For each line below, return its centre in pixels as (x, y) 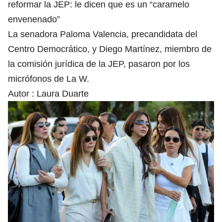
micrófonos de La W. (49, 79)
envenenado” (34, 20)
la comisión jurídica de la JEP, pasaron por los (99, 64)
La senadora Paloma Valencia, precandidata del (103, 34)
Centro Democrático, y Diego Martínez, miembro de (110, 49)
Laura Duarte (63, 94)
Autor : (22, 94)
